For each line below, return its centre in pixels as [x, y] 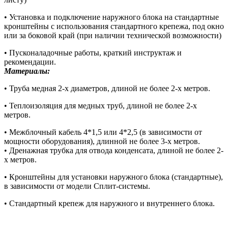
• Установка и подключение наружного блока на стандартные [111, 17]
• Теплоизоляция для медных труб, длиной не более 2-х [101, 105]
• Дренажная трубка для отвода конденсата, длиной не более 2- [114, 150]
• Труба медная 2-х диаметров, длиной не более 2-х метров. [107, 88]
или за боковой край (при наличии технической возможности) [113, 35]
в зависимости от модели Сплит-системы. [77, 186]
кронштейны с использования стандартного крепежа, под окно [114, 26]
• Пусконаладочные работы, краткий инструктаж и [93, 52]
